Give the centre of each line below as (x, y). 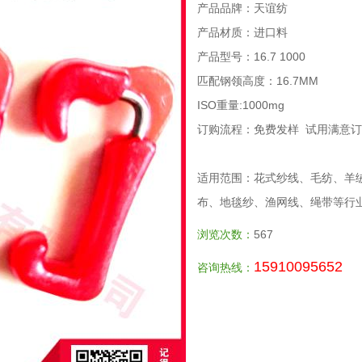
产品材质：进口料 (242, 32)
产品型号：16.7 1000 (251, 57)
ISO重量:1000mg (241, 105)
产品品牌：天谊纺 (242, 8)
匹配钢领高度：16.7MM (258, 81)
